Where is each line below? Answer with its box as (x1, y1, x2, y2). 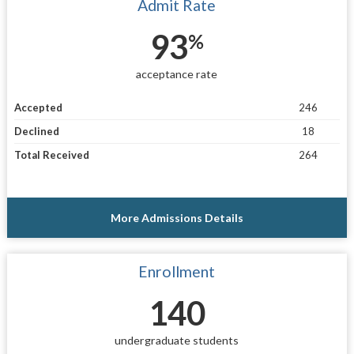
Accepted (13, 101, 62, 115)
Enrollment (138, 262, 216, 281)
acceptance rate (136, 66, 218, 81)
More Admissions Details (110, 211, 243, 225)
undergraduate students (115, 333, 239, 348)
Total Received (13, 149, 89, 162)
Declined (13, 125, 59, 138)
